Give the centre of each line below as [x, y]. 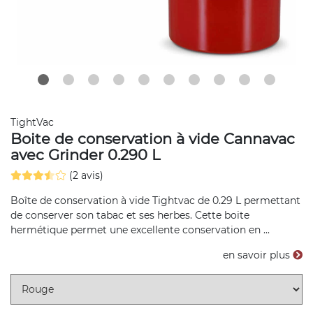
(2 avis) [86, 175]
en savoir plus [258, 255]
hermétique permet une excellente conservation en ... [140, 230]
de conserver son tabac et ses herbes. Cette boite [130, 215]
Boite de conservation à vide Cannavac [153, 139]
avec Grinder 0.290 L [85, 155]
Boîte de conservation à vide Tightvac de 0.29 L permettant [155, 201]
